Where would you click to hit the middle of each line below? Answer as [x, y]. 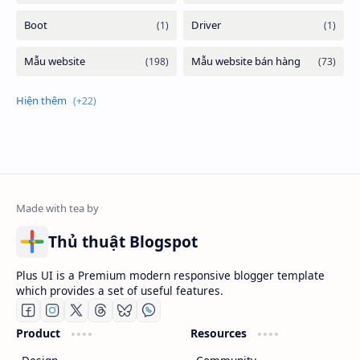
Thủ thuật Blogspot [123, 241]
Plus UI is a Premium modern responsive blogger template [170, 275]
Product [40, 333]
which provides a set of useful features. [120, 290]
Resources [220, 333]
